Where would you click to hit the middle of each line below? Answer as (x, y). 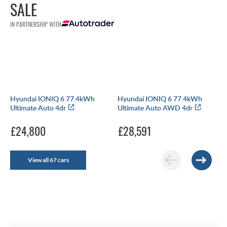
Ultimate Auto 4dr (39, 107)
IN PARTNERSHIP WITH (36, 24)
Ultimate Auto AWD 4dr (156, 107)
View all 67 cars (48, 160)
